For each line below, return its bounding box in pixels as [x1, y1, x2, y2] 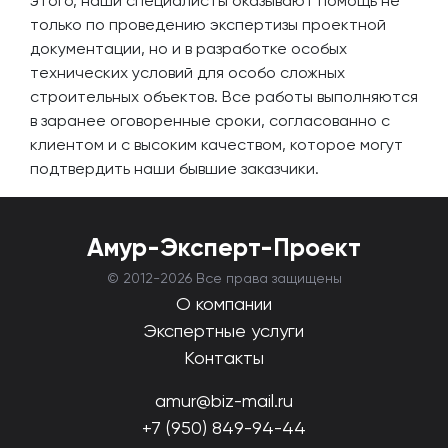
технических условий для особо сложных [30, 63, 345, 82]
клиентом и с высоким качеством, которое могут [30, 135, 403, 154]
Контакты [184, 347, 264, 368]
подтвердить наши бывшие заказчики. [30, 159, 319, 178]
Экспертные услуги [144, 320, 304, 341]
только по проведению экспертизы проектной [30, 15, 386, 34]
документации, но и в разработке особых [30, 39, 347, 58]
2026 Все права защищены [159, 270, 342, 286]
